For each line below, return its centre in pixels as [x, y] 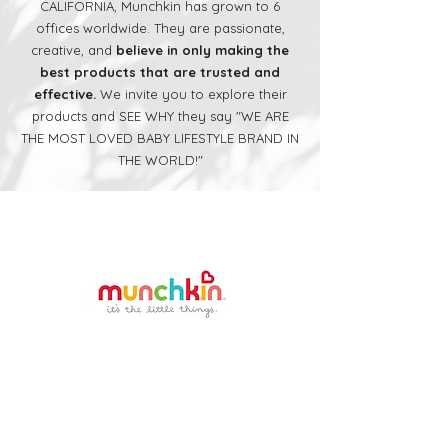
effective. [64, 94]
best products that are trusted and [160, 72]
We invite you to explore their [191, 94]
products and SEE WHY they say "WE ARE [160, 116]
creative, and [73, 50]
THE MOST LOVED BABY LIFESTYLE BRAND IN [160, 138]
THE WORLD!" [160, 160]
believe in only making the [202, 50]
